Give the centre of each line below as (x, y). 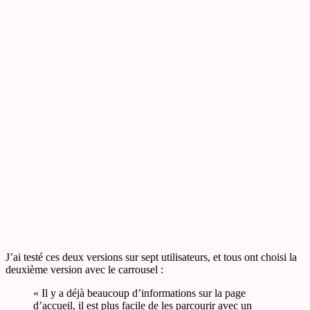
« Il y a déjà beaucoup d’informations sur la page (139, 293)
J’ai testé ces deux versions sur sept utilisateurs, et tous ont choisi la (151, 257)
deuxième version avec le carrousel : (84, 269)
